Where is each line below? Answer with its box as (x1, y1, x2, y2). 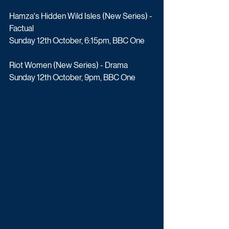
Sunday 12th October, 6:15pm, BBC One (9, 35, 145, 45)
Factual (9, 23, 34, 33)
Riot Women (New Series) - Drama (9, 60, 128, 70)
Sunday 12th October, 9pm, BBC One (9, 72, 135, 82)
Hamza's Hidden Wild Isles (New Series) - (9, 11, 154, 21)
